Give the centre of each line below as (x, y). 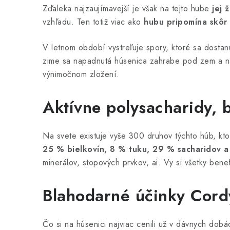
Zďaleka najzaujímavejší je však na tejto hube (127, 8)
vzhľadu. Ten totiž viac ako (93, 22)
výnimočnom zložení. (81, 74)
